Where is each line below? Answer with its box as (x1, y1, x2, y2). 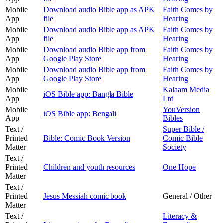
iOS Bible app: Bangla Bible (43, 89, 133, 98)
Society (163, 142, 186, 151)
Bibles (163, 113, 183, 122)
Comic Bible (163, 133, 203, 142)
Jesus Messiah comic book (43, 191, 126, 200)
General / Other (163, 191, 212, 200)
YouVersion (163, 105, 200, 113)
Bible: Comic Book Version (43, 133, 130, 142)
